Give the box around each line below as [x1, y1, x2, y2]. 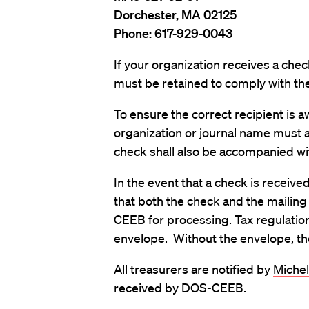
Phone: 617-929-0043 [113, 26, 232, 41]
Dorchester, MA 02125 [113, 7, 237, 22]
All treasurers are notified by [113, 261, 273, 277]
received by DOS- [113, 280, 212, 295]
